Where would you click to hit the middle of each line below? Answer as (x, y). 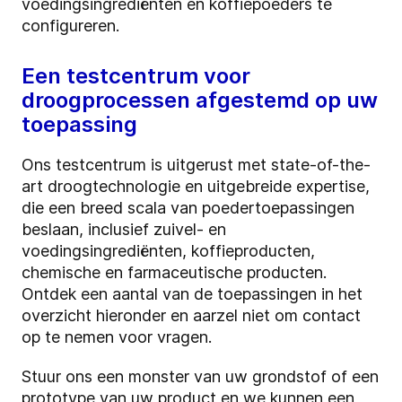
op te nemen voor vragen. (117, 337)
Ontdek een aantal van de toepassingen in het (192, 294)
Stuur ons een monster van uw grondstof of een (200, 377)
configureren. (73, 26)
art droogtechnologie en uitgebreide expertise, (196, 187)
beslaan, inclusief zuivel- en (124, 230)
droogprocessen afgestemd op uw (200, 100)
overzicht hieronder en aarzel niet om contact (191, 316)
